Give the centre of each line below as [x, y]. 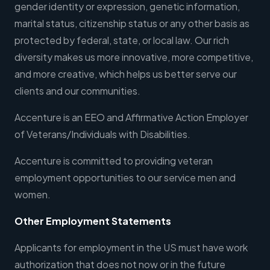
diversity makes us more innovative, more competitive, [134, 57]
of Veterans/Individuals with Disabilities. [102, 134]
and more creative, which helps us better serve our [126, 74]
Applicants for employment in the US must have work [131, 248]
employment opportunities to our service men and [125, 178]
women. [33, 195]
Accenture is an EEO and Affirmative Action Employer [131, 118]
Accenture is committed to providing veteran [114, 161]
